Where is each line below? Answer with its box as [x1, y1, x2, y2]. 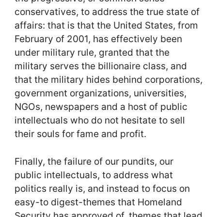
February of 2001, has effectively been [15, 33, 182, 45]
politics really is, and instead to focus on [15, 183, 190, 195]
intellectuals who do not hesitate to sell [15, 114, 185, 126]
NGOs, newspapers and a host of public [15, 101, 187, 113]
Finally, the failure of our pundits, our [15, 155, 173, 168]
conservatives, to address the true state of [15, 6, 200, 18]
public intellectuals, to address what [15, 169, 173, 181]
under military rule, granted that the [15, 46, 170, 59]
